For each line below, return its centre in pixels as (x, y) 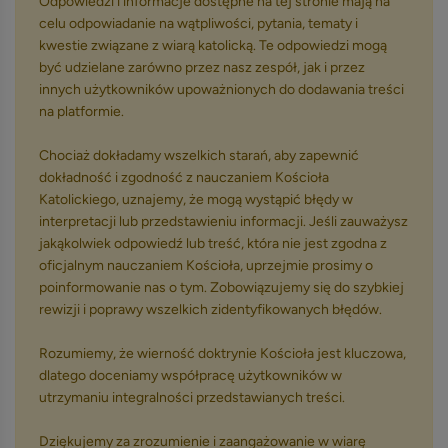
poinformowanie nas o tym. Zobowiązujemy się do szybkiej (221, 287)
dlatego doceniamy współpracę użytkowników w (190, 375)
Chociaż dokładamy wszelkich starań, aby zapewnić (199, 155)
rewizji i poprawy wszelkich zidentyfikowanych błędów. (210, 309)
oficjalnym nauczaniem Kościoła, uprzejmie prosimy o (206, 265)
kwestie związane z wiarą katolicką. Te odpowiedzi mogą (213, 45)
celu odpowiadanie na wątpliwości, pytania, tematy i (198, 23)
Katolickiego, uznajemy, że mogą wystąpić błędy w (196, 199)
